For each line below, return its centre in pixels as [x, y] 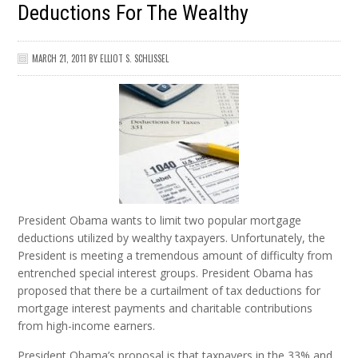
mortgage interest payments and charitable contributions [165, 308]
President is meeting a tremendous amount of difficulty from [175, 255]
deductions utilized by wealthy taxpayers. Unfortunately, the [172, 237]
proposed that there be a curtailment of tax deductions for [169, 290]
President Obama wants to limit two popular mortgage [160, 220]
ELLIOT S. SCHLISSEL [135, 58]
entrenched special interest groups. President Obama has [166, 272]
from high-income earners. [87, 325]
